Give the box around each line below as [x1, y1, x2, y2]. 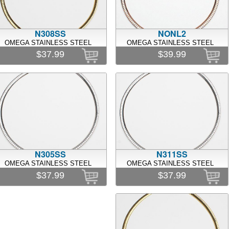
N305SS [34, 148, 66, 161]
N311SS [156, 148, 188, 161]
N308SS [34, 27, 66, 39]
